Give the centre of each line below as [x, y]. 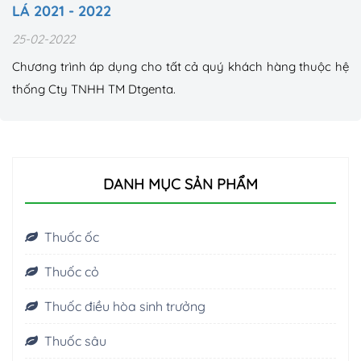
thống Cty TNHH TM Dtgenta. [94, 89]
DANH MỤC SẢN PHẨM [180, 185]
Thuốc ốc [72, 237]
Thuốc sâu [75, 341]
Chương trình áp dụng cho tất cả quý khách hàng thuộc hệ [180, 67]
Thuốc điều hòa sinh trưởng [125, 307]
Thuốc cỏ [72, 272]
